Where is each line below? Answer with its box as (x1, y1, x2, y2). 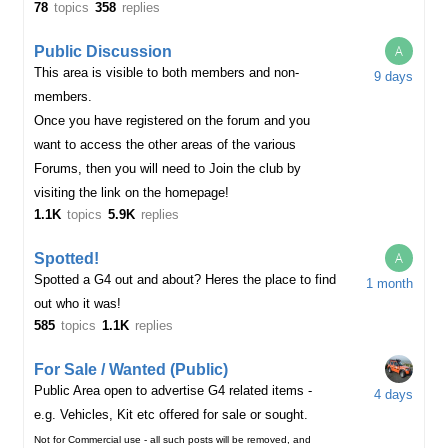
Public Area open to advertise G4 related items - (34, 383, 313, 398)
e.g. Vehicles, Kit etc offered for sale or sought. (34, 407, 313, 422)
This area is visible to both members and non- (34, 65, 300, 80)
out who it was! (34, 296, 122, 311)
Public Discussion (34, 42, 173, 60)
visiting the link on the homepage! (34, 185, 230, 200)
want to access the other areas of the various (34, 137, 297, 152)
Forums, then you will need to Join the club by (34, 161, 302, 176)
